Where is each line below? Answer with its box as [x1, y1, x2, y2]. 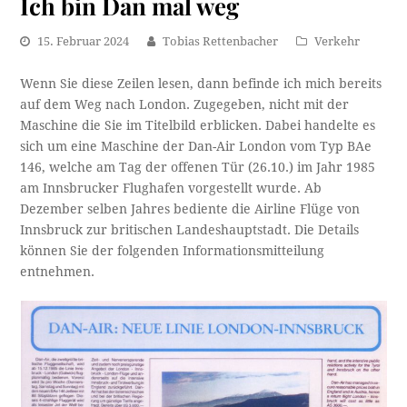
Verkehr [314, 34, 361, 48]
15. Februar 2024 [37, 34, 130, 48]
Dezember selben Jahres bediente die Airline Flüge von [20, 201, 361, 216]
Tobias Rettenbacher [163, 34, 279, 48]
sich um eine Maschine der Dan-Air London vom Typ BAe [20, 138, 372, 154]
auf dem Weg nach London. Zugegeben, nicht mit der [20, 96, 350, 112]
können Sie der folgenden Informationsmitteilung [20, 243, 325, 258]
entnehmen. [20, 263, 95, 279]
